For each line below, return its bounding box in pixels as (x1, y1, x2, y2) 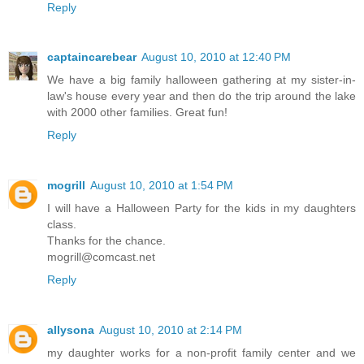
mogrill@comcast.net (47, 250, 155, 264)
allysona (47, 323, 94, 337)
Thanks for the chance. (47, 234, 166, 248)
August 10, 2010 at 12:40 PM (141, 50, 291, 64)
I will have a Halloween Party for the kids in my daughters (47, 201, 356, 215)
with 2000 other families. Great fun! (47, 106, 227, 119)
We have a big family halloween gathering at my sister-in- (47, 73, 356, 87)
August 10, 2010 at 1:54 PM (90, 179, 233, 193)
